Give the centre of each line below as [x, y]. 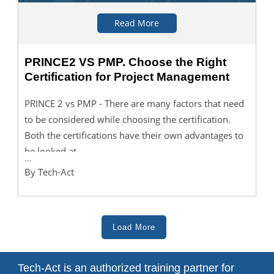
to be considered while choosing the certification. [127, 119]
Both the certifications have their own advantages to [134, 135]
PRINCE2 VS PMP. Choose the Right [125, 62]
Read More [137, 23]
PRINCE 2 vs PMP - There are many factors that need [134, 103]
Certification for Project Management [127, 77]
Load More [134, 227]
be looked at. [51, 151]
